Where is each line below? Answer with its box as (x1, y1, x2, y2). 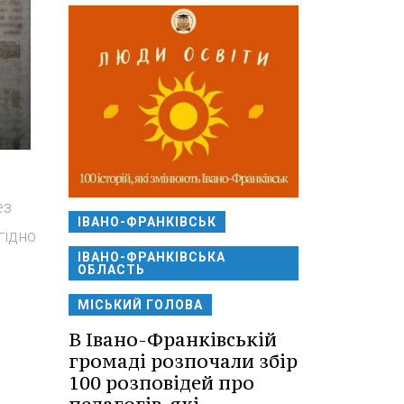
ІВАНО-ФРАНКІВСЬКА (78, 250, 225, 265)
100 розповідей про (69, 371, 254, 396)
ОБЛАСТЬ (78, 262, 145, 278)
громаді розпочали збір (69, 349, 298, 374)
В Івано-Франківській (69, 327, 277, 353)
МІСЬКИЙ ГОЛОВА (78, 298, 203, 313)
